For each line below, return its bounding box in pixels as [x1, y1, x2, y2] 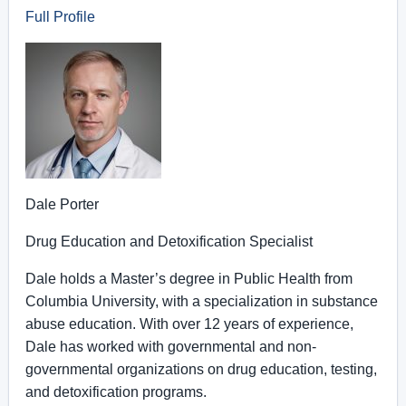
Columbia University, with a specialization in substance [25, 294, 378, 309]
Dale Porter [25, 197, 99, 212]
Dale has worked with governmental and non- [25, 339, 316, 354]
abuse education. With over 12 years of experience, [25, 316, 353, 332]
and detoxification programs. [25, 384, 207, 400]
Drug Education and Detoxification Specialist [25, 234, 313, 249]
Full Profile [25, 9, 95, 24]
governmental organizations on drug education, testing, [25, 362, 377, 377]
